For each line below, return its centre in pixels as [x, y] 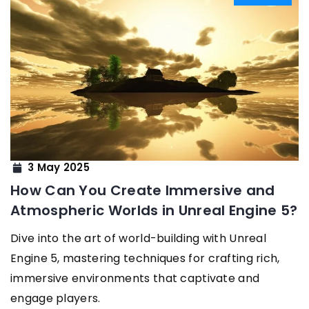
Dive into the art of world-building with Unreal [139, 238]
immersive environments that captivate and [135, 278]
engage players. [56, 298]
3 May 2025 [59, 168]
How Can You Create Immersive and [143, 190]
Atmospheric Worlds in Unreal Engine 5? [154, 210]
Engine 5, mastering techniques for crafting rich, [145, 258]
